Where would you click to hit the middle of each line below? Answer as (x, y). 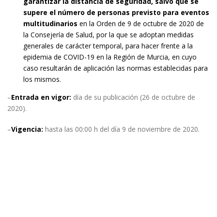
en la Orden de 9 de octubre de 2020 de (140, 23)
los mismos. (42, 79)
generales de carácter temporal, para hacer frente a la (108, 46)
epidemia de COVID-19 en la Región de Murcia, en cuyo (110, 57)
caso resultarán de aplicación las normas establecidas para (115, 68)
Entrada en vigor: (41, 97)
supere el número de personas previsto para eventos (116, 12)
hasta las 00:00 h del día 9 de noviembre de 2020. (121, 129)
